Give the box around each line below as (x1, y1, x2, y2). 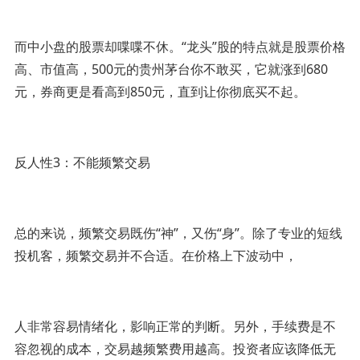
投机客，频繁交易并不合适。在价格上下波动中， (14, 246, 297, 264)
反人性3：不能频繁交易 (14, 153, 150, 171)
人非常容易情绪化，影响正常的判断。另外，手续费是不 (14, 317, 336, 335)
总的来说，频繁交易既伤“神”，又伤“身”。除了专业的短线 (14, 223, 342, 242)
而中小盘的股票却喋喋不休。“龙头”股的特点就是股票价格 (14, 37, 346, 55)
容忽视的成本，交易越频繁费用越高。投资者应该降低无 (14, 339, 336, 358)
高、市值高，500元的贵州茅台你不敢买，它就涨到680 (14, 59, 328, 78)
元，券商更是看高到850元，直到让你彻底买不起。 (14, 82, 306, 100)
